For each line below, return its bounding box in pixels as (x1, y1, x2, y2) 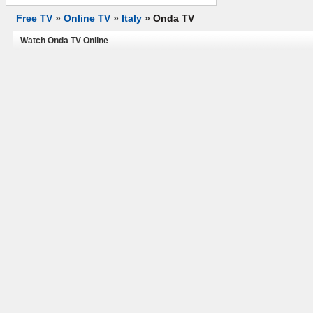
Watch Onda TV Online (20, 36, 108, 45)
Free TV (16, 13, 52, 24)
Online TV (64, 13, 110, 24)
